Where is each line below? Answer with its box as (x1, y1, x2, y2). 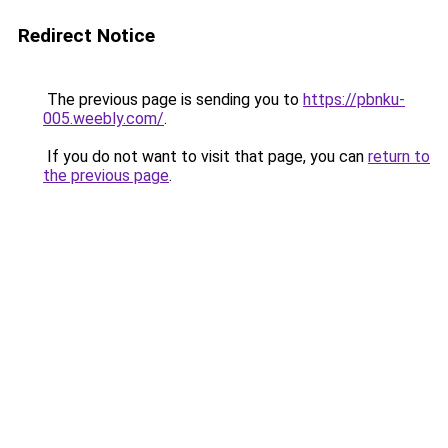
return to (368, 147, 430, 166)
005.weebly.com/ (43, 109, 164, 128)
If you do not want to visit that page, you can (43, 147, 368, 166)
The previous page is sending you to (43, 90, 303, 109)
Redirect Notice (18, 24, 155, 47)
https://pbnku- (303, 90, 405, 109)
